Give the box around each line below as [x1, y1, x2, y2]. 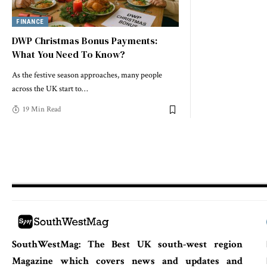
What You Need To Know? [12, 48, 125, 61]
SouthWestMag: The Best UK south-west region [12, 237, 243, 251]
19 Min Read [23, 104, 61, 115]
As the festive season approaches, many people [12, 70, 162, 81]
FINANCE [16, 18, 44, 26]
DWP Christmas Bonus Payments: [12, 34, 157, 48]
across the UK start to [12, 83, 82, 95]
